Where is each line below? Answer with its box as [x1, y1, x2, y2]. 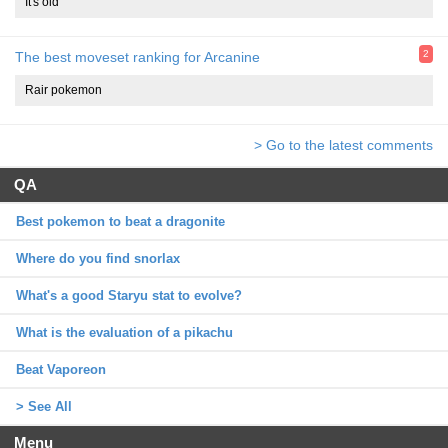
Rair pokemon [25, 82, 102, 97]
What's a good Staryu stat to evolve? [16, 287, 242, 303]
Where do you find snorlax [16, 250, 180, 266]
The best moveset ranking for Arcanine [15, 48, 260, 65]
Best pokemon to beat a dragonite [16, 213, 225, 229]
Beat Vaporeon [16, 361, 106, 377]
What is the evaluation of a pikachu [16, 324, 233, 340]
